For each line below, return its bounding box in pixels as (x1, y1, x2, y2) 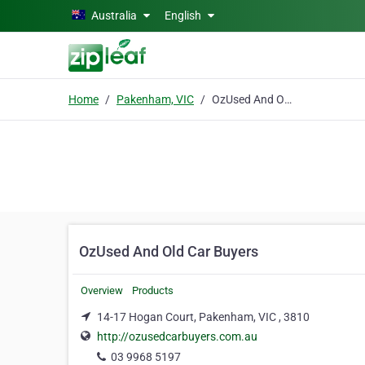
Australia (91, 9, 137, 22)
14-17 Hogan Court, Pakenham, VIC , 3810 (97, 310, 310, 323)
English (165, 9, 204, 22)
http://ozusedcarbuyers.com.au (97, 330, 257, 344)
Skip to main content (6, 7, 112, 20)
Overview (81, 284, 123, 297)
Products (132, 284, 174, 297)
